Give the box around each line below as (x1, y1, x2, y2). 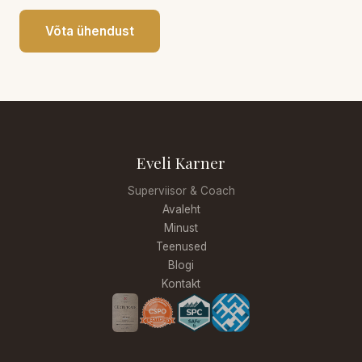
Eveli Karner (137, 151, 225, 173)
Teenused (155, 239, 207, 253)
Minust (164, 221, 198, 234)
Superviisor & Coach (127, 183, 235, 197)
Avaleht (162, 202, 200, 216)
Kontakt (162, 276, 200, 290)
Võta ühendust (45, 23, 134, 39)
